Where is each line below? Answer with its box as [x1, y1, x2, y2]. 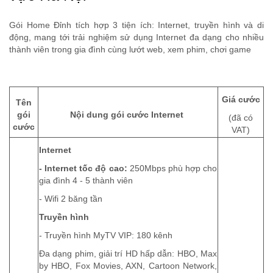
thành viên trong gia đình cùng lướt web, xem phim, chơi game [9, 45, 251, 55]
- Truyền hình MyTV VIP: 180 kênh [39, 231, 172, 241]
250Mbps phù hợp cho [127, 164, 217, 174]
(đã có [229, 113, 253, 123]
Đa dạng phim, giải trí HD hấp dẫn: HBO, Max [39, 249, 217, 259]
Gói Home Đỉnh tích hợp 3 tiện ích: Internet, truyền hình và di [9, 21, 264, 30]
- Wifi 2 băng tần [39, 194, 102, 204]
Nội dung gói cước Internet [70, 110, 186, 120]
